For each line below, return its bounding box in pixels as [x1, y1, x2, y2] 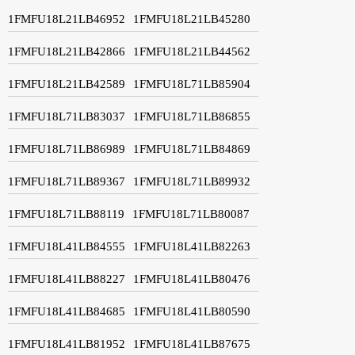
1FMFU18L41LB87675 [133, 337, 250, 350]
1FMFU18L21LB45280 [133, 12, 250, 25]
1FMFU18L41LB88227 [8, 272, 125, 285]
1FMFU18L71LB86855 [133, 109, 250, 123]
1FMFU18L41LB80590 [133, 304, 250, 318]
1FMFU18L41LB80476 [133, 272, 250, 285]
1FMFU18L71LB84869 [133, 142, 250, 155]
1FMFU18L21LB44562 [133, 44, 250, 58]
